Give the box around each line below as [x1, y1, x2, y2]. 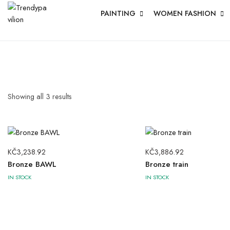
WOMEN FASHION [154, 8, 216, 18]
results [50, 90, 72, 102]
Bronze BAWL [8, 159, 56, 170]
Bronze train [145, 159, 188, 170]
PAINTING [101, 8, 136, 18]
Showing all [8, 90, 46, 102]
